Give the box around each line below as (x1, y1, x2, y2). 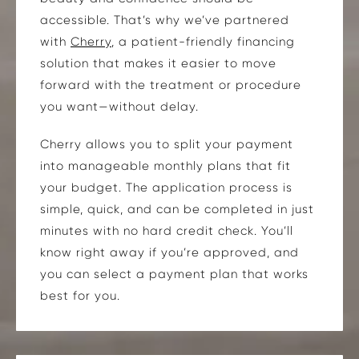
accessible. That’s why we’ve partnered (40, 12, 289, 27)
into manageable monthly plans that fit (40, 158, 291, 173)
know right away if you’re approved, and (40, 244, 299, 260)
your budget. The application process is (40, 179, 292, 195)
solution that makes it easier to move (40, 55, 276, 71)
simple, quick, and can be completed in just (40, 201, 314, 216)
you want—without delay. (40, 99, 199, 114)
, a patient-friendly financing (111, 34, 295, 49)
